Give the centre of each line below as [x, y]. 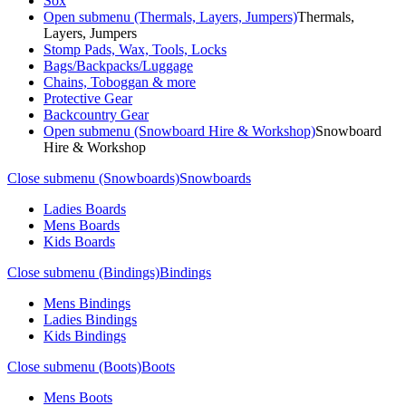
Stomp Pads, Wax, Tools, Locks [135, 49]
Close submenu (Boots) [74, 367]
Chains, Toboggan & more [120, 82]
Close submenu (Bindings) [83, 272]
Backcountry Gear [96, 115]
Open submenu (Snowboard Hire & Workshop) [179, 131]
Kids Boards [79, 242]
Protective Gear [88, 98]
